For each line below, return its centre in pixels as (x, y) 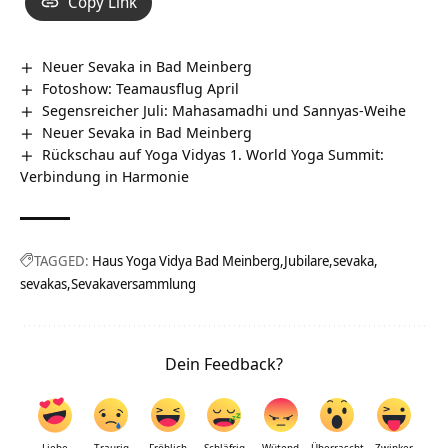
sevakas (43, 283)
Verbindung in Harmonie (104, 175)
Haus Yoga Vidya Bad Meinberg (186, 260)
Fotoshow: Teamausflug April (141, 88)
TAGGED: (61, 260)
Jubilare (306, 260)
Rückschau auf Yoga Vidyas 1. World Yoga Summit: (213, 153)
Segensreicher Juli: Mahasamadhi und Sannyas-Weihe (224, 110)
